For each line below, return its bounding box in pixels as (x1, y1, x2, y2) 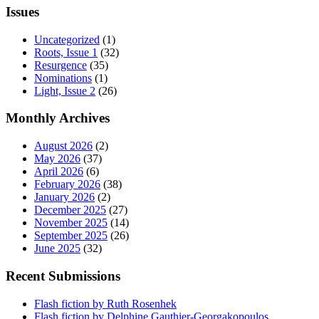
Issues (6, 4, 39, 19)
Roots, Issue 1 (34, 46, 98, 58)
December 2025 (34, 204, 106, 216)
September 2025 (34, 229, 108, 242)
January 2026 (34, 191, 95, 204)
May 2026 (34, 152, 80, 165)
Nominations (34, 71, 92, 84)
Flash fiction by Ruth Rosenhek (34, 297, 177, 310)
